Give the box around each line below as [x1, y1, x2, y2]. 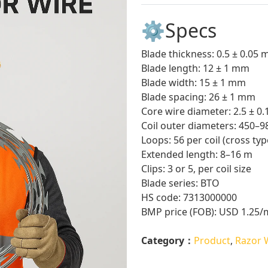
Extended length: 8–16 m [141, 148, 252, 161]
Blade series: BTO [141, 176, 220, 190]
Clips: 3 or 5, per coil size [141, 162, 251, 175]
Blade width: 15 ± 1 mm [141, 76, 246, 89]
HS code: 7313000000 [141, 191, 237, 204]
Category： [141, 234, 194, 247]
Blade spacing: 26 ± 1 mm [141, 90, 255, 103]
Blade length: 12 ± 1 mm [141, 62, 249, 75]
